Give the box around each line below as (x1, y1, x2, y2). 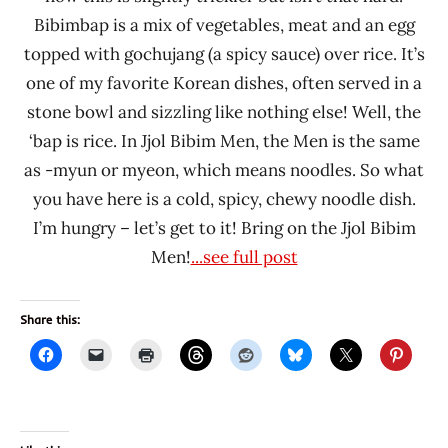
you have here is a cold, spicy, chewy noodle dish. (32, 187, 416, 210)
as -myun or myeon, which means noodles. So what (24, 158, 424, 181)
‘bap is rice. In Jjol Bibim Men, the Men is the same (28, 129, 420, 152)
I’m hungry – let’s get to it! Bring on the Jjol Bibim (32, 216, 416, 239)
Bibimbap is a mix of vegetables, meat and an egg (33, 13, 415, 36)
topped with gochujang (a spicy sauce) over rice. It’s (23, 42, 425, 65)
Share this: (20, 311, 80, 327)
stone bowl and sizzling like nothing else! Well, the (27, 100, 421, 123)
